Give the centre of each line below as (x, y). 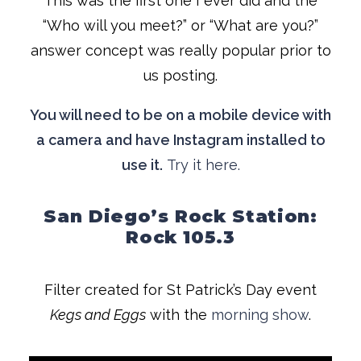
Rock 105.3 (180, 237)
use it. (142, 165)
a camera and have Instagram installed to (180, 140)
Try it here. (203, 165)
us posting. (180, 75)
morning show (260, 315)
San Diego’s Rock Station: (180, 216)
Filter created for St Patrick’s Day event (180, 290)
